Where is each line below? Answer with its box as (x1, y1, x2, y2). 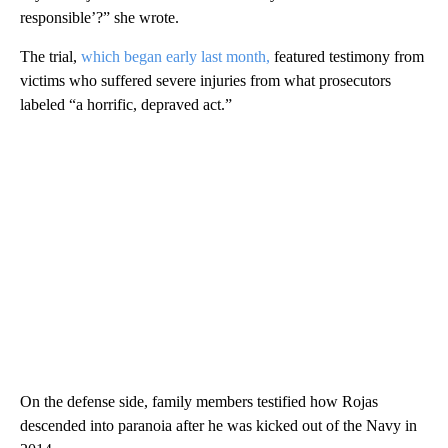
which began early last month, (81, 47, 270, 65)
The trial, (20, 47, 81, 65)
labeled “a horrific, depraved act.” (20, 95, 232, 113)
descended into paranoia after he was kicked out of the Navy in (20, 416, 417, 434)
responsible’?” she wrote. (20, 8, 179, 26)
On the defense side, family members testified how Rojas (20, 392, 378, 410)
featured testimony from (270, 47, 424, 65)
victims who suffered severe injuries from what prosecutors (20, 71, 391, 89)
